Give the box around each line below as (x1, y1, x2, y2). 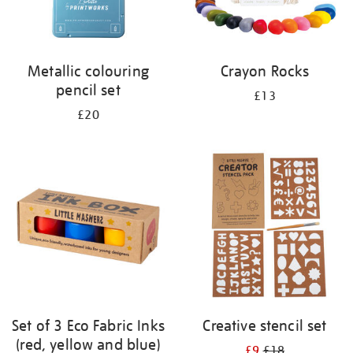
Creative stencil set (203, 316, 327, 335)
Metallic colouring (28, 61, 149, 80)
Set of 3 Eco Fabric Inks (12, 316, 165, 335)
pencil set (56, 80, 121, 99)
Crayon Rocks (220, 61, 310, 80)
